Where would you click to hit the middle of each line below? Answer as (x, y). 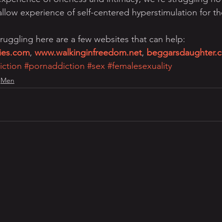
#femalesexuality (140, 66)
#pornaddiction (55, 66)
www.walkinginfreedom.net (88, 53)
